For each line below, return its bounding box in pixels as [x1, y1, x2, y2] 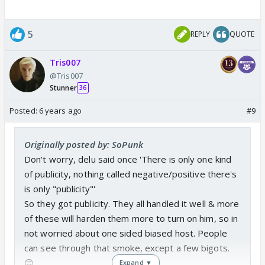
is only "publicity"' [24, 182, 95, 195]
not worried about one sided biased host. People [24, 227, 227, 239]
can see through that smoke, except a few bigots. [24, 241, 230, 254]
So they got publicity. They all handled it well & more [24, 197, 240, 209]
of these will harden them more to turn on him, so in [24, 212, 238, 224]
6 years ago [38, 105, 82, 116]
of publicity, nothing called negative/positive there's [24, 167, 237, 180]
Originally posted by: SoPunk [24, 138, 143, 150]
